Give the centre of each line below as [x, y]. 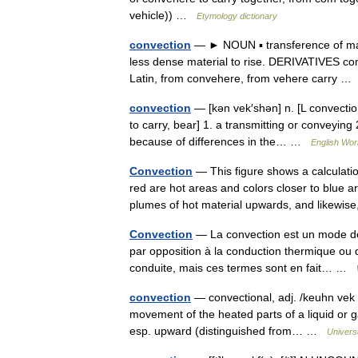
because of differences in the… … [220, 141]
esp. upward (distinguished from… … [228, 331]
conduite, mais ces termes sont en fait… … [243, 268]
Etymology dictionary [237, 16]
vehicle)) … [163, 15]
